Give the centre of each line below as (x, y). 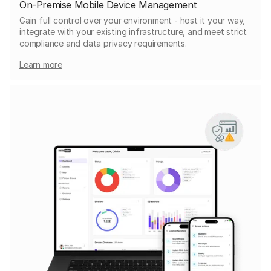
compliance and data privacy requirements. (103, 43)
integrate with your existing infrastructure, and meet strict (133, 31)
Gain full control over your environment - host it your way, (132, 20)
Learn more (41, 64)
